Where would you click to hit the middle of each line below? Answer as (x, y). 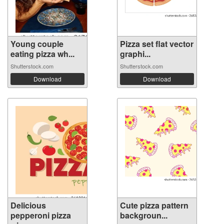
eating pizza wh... (42, 53)
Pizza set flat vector (157, 43)
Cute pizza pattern (154, 205)
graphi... (135, 53)
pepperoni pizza (41, 215)
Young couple (37, 43)
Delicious (28, 205)
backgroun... (144, 215)
